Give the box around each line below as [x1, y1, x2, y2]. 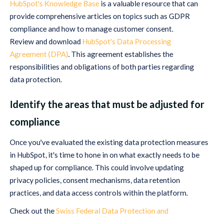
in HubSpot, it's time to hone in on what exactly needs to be [10, 150, 200, 159]
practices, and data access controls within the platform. [10, 188, 188, 197]
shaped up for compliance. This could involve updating [10, 163, 184, 172]
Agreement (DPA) [10, 50, 68, 59]
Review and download [10, 37, 82, 46]
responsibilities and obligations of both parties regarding [10, 62, 194, 72]
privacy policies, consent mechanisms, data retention [10, 175, 180, 184]
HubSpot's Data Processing [82, 37, 171, 46]
